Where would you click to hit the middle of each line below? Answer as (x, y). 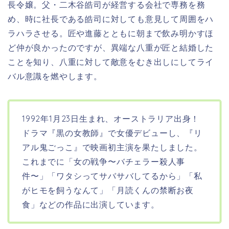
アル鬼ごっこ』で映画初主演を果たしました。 (112, 147)
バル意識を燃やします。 (55, 76)
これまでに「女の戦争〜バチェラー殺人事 (104, 161)
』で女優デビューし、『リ (151, 133)
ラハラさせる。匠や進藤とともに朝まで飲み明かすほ (111, 33)
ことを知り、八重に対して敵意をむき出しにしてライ (111, 62)
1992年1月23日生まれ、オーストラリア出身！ (111, 118)
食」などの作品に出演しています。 (91, 204)
